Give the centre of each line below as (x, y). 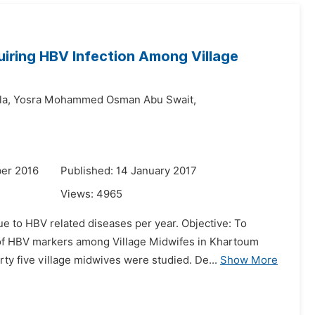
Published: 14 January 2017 (129, 171)
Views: (78, 194)
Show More (249, 260)
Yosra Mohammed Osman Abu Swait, (105, 100)
